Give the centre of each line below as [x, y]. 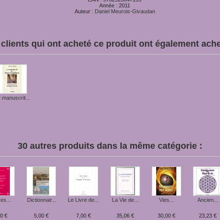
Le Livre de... [83, 200]
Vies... [166, 200]
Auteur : [84, 11]
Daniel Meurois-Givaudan [125, 11]
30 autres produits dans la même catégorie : [110, 146]
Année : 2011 [115, 5]
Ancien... [208, 200]
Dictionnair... [41, 200]
